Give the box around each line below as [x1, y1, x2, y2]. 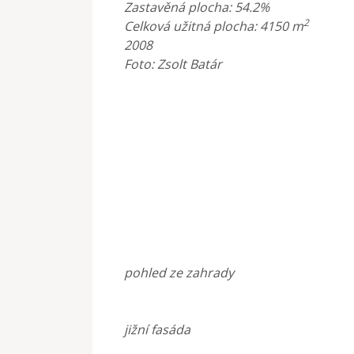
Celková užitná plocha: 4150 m [124, 17, 303, 35]
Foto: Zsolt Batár [124, 55, 222, 73]
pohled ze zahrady [124, 263, 234, 281]
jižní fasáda [124, 320, 190, 338]
